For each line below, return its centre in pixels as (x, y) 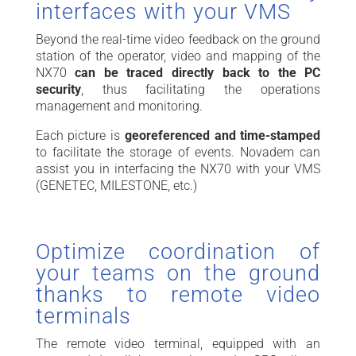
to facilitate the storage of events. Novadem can (178, 152)
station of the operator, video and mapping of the (178, 56)
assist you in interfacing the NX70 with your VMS (178, 168)
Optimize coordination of (178, 252)
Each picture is (80, 135)
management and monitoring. (120, 106)
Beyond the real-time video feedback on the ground (178, 39)
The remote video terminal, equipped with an (178, 343)
